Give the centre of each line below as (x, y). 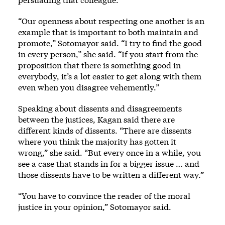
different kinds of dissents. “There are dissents (105, 130)
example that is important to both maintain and (108, 32)
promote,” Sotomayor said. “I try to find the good (110, 43)
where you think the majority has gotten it (97, 141)
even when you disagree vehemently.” (89, 87)
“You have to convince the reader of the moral (104, 195)
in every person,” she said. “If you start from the (108, 54)
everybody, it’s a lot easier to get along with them (110, 76)
